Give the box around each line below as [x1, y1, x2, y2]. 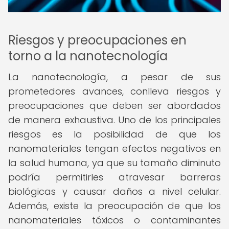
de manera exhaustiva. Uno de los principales [8, 113, 221, 126]
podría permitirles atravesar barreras [8, 171, 221, 184]
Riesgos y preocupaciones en [8, 32, 187, 49]
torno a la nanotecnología [8, 48, 168, 64]
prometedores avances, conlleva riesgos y [8, 85, 221, 98]
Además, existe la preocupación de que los [8, 199, 221, 212]
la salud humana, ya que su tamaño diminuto [8, 156, 221, 169]
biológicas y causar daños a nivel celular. [8, 185, 221, 198]
